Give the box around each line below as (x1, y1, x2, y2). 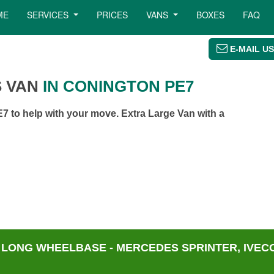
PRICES (97, 9, 128, 21)
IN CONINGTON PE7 (39, 77, 194, 95)
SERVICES (27, 9, 72, 21)
